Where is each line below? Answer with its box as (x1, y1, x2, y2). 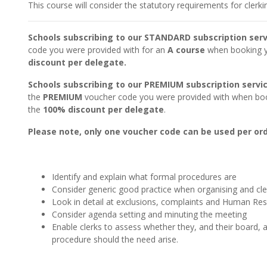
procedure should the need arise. (52, 234, 178, 245)
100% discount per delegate (43, 104, 164, 115)
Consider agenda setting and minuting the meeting (52, 209, 247, 220)
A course (167, 44, 205, 55)
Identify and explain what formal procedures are (52, 171, 237, 182)
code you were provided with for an (28, 44, 167, 55)
